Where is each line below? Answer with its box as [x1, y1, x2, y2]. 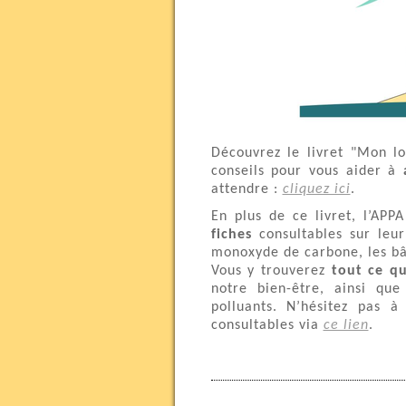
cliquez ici [282, 182, 351, 197]
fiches [210, 227, 252, 242]
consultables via [210, 318, 324, 333]
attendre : [210, 182, 283, 197]
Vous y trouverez [210, 264, 332, 278]
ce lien [323, 318, 369, 333]
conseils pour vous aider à [210, 164, 404, 179]
